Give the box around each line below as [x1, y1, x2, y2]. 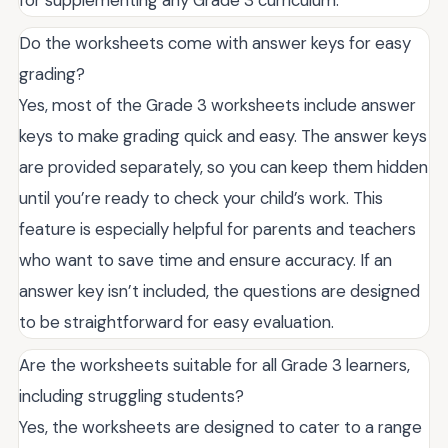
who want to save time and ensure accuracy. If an [19, 248, 392, 271]
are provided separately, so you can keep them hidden [19, 155, 428, 178]
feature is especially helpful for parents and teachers [19, 217, 416, 240]
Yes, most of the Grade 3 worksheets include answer [19, 93, 416, 116]
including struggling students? [19, 384, 244, 407]
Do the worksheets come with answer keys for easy [19, 31, 411, 54]
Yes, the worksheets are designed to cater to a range [19, 415, 422, 438]
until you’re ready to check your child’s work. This [19, 186, 383, 209]
